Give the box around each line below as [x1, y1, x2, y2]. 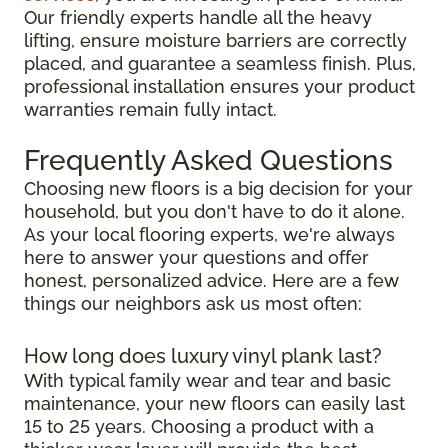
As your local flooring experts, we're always [24, 223, 395, 245]
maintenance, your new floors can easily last [24, 392, 405, 414]
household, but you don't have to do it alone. [24, 200, 405, 222]
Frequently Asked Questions [24, 143, 393, 177]
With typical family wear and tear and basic [24, 369, 391, 391]
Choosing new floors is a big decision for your [24, 177, 413, 199]
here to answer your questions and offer [24, 246, 369, 268]
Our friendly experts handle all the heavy [24, 6, 372, 28]
